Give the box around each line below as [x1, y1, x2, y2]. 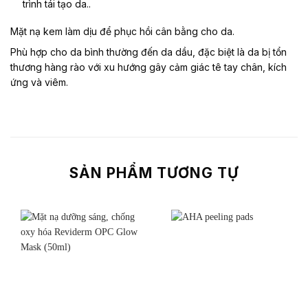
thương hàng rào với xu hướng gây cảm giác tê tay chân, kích [10, 61, 287, 74]
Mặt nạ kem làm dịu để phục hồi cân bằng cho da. [10, 25, 234, 38]
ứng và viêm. [10, 76, 68, 89]
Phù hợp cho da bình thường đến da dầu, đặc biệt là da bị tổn [10, 46, 287, 58]
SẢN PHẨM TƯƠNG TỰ [69, 164, 239, 182]
